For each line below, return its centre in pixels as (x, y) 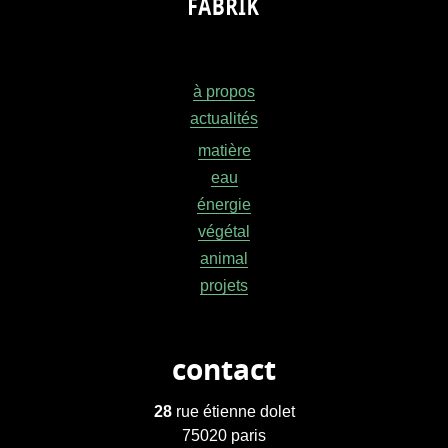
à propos (224, 92)
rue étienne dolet (233, 412)
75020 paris (224, 436)
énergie (224, 205)
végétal (224, 232)
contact (224, 371)
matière (224, 151)
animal (224, 259)
